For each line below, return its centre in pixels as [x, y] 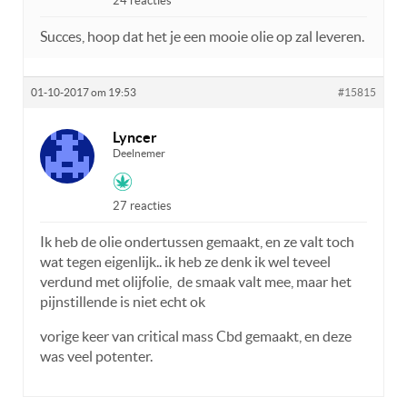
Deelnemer [139, 153]
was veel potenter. [96, 356]
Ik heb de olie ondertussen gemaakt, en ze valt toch [197, 241]
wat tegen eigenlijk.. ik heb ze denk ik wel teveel [185, 261]
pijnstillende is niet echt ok [123, 301]
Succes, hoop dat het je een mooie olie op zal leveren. [202, 36]
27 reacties [142, 205]
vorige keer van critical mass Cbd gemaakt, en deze [196, 336]
